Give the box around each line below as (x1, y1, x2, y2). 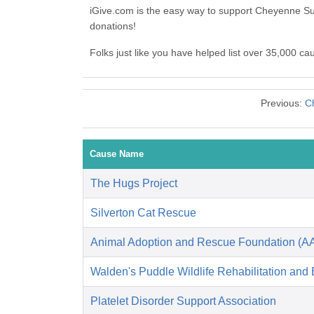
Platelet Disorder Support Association (90, 295, 276, 308)
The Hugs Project (90, 177, 177, 190)
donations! (90, 20, 136, 32)
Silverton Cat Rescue (90, 207, 196, 219)
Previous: (261, 97, 305, 109)
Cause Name (90, 149, 144, 160)
